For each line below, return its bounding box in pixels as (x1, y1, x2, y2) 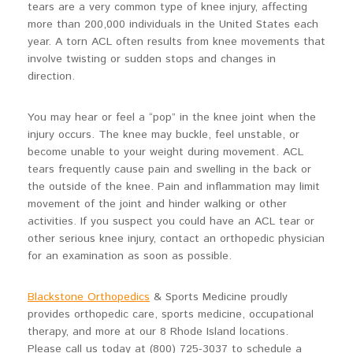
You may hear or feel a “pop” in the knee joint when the (28, 109, 316, 125)
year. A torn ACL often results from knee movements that (28, 33, 325, 50)
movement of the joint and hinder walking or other (28, 195, 287, 212)
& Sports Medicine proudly (150, 288, 288, 305)
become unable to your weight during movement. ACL (28, 143, 303, 160)
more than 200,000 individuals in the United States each (28, 16, 318, 32)
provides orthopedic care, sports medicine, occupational (28, 306, 314, 322)
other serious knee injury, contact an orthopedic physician (28, 230, 325, 247)
